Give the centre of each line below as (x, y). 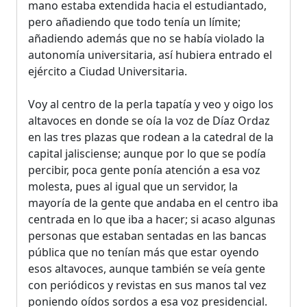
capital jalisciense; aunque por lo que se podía (147, 153)
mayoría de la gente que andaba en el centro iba (153, 202)
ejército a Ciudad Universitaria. (108, 71)
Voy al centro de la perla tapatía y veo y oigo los (151, 104)
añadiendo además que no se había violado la (146, 38)
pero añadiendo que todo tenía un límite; (134, 22)
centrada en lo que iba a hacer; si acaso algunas (152, 219)
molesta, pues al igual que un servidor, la (133, 186)
